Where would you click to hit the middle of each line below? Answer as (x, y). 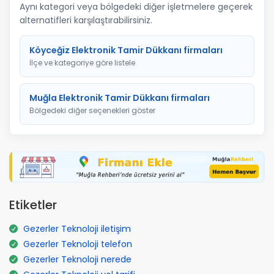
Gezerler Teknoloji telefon (78, 244)
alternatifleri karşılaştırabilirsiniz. (86, 20)
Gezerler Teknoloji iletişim (77, 228)
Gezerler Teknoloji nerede (77, 259)
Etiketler (33, 205)
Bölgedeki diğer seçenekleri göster (92, 110)
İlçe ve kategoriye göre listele (82, 63)
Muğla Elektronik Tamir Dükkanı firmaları (120, 98)
